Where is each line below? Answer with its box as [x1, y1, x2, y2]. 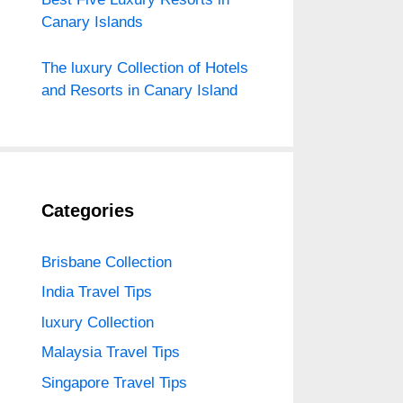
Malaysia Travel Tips [41, 344, 180, 361]
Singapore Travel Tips [41, 373, 187, 391]
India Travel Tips [41, 283, 152, 300]
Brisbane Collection [41, 253, 172, 271]
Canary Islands [41, 13, 143, 31]
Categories [41, 200, 134, 220]
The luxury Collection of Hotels [41, 58, 248, 76]
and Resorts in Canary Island [41, 81, 237, 99]
